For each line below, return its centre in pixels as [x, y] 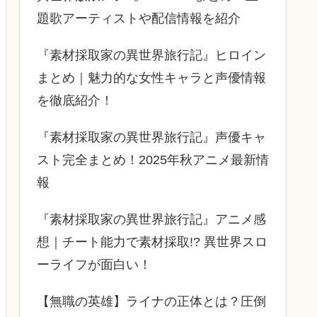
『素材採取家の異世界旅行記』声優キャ [151, 137]
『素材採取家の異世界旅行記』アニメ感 [151, 219]
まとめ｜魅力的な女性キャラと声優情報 [151, 77]
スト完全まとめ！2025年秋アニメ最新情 [153, 160]
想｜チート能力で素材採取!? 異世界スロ [152, 242]
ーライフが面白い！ [94, 264]
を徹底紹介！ [75, 100]
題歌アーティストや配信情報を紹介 [139, 18]
